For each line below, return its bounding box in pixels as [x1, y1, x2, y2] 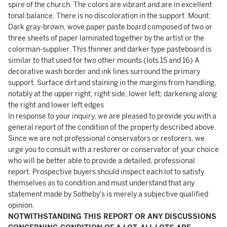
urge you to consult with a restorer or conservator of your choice [8, 145, 219, 154]
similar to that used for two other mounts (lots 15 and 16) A [8, 56, 200, 65]
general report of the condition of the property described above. [8, 123, 216, 132]
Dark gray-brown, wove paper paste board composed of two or [8, 23, 212, 31]
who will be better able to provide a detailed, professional [8, 157, 195, 165]
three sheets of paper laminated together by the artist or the [8, 34, 204, 43]
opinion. [8, 201, 34, 210]
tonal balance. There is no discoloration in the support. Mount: [8, 12, 211, 20]
